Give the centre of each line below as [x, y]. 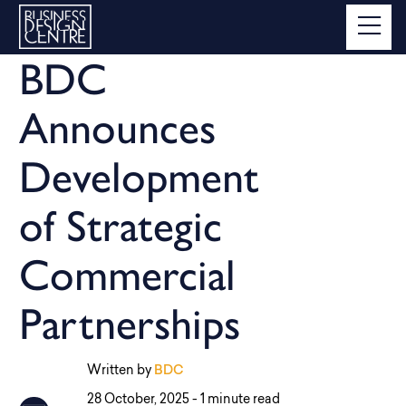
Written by [120, 371]
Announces [117, 128]
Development [139, 177]
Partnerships [130, 324]
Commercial [127, 275]
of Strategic [121, 226]
